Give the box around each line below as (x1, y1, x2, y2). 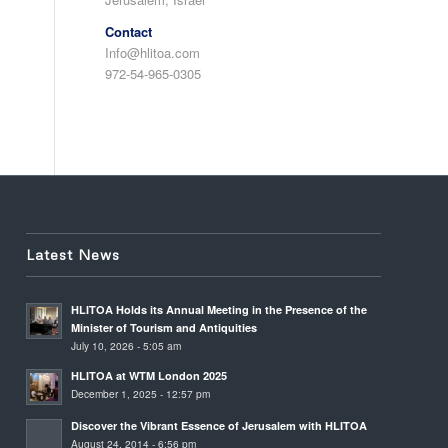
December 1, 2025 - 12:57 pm (71, 386, 211, 402)
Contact (105, 22, 153, 42)
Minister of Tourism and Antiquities (71, 320, 258, 336)
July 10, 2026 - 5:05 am (71, 338, 182, 354)
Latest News (26, 246, 121, 264)
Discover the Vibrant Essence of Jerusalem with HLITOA (71, 418, 368, 434)
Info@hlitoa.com (105, 43, 201, 63)
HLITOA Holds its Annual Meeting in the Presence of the (71, 302, 368, 318)
